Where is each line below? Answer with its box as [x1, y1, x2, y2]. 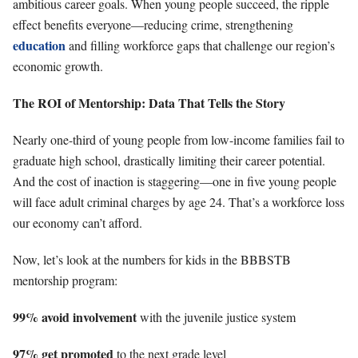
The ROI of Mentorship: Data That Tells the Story [13, 93, 285, 112]
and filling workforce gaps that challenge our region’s [66, 36, 335, 54]
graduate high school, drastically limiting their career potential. [13, 151, 325, 169]
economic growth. [13, 57, 103, 74]
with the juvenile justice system [137, 308, 296, 325]
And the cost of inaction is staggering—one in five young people [13, 172, 336, 189]
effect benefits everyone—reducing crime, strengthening [13, 15, 293, 33]
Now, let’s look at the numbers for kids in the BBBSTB [13, 250, 291, 268]
